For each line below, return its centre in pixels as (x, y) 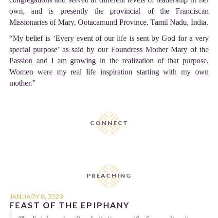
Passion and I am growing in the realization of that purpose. (109, 61)
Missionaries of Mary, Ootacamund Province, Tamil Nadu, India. (109, 22)
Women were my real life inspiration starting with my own (109, 72)
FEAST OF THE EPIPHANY (69, 205)
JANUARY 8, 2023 (36, 197)
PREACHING (109, 176)
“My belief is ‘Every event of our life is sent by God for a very (109, 38)
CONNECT (109, 123)
